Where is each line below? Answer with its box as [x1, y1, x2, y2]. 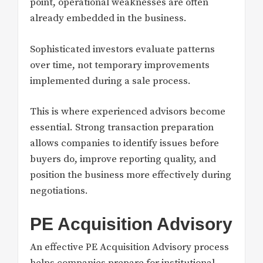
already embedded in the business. [30, 12, 187, 25]
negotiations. [30, 184, 88, 198]
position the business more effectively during [30, 168, 231, 182]
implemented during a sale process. [30, 74, 191, 87]
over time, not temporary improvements [30, 58, 210, 72]
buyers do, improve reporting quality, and [30, 153, 216, 166]
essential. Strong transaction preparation [30, 121, 214, 134]
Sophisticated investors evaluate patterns [30, 42, 215, 56]
